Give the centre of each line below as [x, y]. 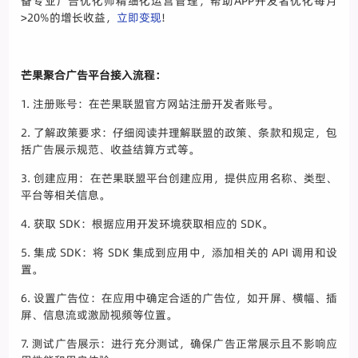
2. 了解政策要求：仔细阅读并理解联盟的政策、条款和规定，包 [179, 133]
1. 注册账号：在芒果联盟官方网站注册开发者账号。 [150, 104]
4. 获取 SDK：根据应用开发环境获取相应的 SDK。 [147, 224]
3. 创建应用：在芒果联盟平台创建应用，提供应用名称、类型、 [179, 179]
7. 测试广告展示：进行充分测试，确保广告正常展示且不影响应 [179, 344]
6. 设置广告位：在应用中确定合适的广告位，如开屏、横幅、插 [179, 298]
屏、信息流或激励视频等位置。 [99, 315]
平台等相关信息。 [66, 195]
